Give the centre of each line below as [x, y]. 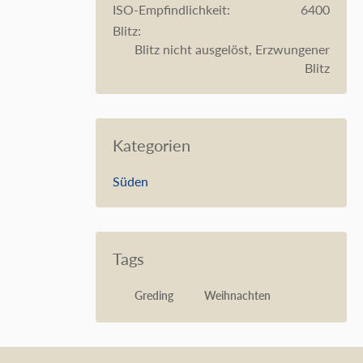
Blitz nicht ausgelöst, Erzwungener [232, 49]
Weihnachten [237, 295]
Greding [154, 295]
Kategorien [152, 145]
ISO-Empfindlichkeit [170, 9]
